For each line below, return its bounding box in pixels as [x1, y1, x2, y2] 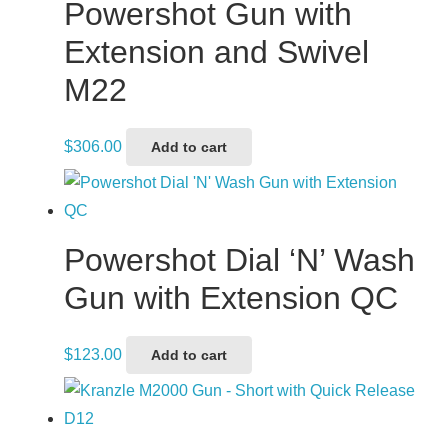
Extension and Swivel [64, 33, 369, 70]
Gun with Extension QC [64, 279, 398, 316]
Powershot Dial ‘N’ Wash [64, 241, 415, 278]
